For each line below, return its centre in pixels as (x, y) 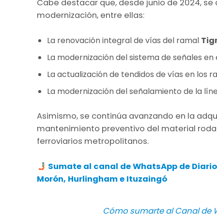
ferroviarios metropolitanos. (93, 141)
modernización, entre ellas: (91, 15)
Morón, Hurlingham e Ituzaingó (102, 179)
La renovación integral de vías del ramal (124, 41)
